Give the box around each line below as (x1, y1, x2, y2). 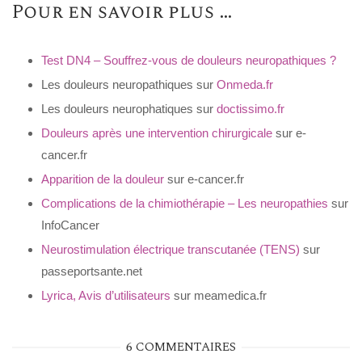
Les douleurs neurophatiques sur (41, 102, 217, 116)
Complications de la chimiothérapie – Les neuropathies (41, 196, 328, 211)
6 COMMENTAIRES (126, 338, 236, 357)
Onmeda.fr (217, 78, 273, 92)
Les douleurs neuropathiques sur (41, 78, 217, 92)
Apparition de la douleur (41, 172, 164, 187)
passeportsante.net (41, 264, 142, 279)
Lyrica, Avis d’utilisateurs (41, 288, 170, 303)
